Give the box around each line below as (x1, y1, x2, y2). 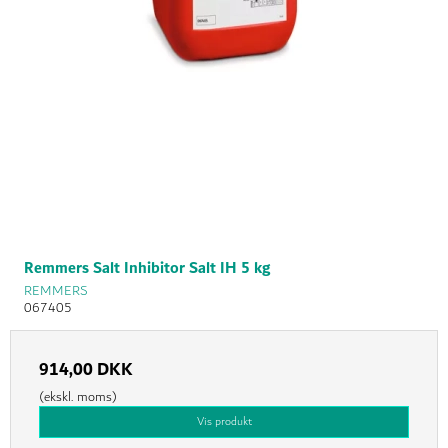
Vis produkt (196, 411, 252, 431)
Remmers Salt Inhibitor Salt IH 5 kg (24, 254, 270, 282)
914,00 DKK (39, 354, 133, 385)
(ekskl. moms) (39, 385, 117, 408)
